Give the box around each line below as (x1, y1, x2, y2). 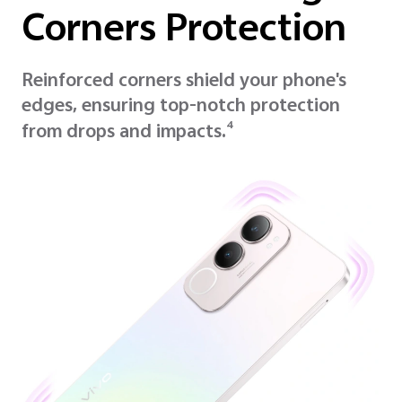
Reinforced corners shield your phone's (22, 66, 346, 99)
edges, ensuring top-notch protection (22, 92, 340, 124)
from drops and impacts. (22, 118, 226, 150)
